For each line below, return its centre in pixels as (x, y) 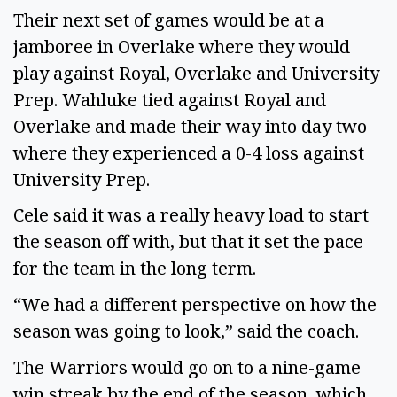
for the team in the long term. (137, 269)
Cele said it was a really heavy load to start (191, 215)
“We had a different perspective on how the (195, 305)
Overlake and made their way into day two (190, 126)
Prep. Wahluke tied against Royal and (170, 99)
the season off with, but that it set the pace (188, 242)
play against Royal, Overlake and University (196, 73)
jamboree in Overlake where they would (182, 46)
